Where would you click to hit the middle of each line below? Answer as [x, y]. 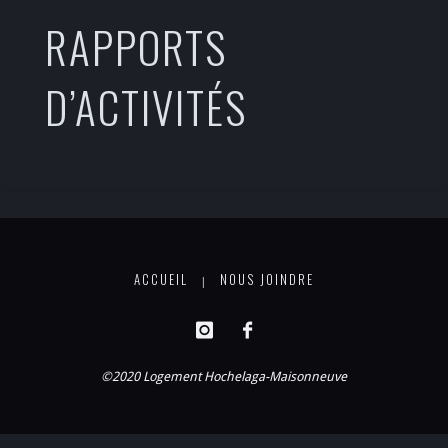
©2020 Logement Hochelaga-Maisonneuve [224, 377]
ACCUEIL [160, 280]
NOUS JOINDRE [267, 280]
